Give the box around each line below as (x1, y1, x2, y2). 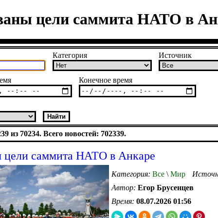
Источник (159, 51, 192, 59)
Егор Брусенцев (138, 183, 194, 192)
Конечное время (79, 75, 132, 84)
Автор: (111, 183, 138, 192)
